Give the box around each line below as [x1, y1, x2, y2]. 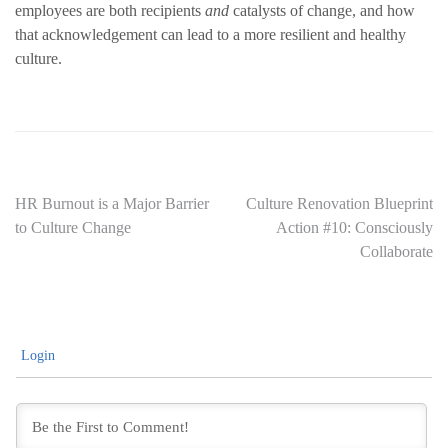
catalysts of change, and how [229, 2, 415, 19]
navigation [14, 230, 149, 266]
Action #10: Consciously [276, 219, 433, 236]
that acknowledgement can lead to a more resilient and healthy [15, 26, 406, 43]
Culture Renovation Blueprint [246, 195, 433, 212]
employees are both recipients [15, 2, 205, 19]
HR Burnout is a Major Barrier [15, 195, 209, 212]
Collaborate [360, 243, 433, 260]
